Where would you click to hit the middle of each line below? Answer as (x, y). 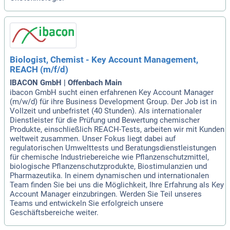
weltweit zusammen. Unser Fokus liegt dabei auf (93, 139)
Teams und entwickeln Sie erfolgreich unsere (87, 204)
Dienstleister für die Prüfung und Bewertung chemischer (105, 120)
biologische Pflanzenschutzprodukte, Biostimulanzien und (108, 167)
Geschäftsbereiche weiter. (54, 213)
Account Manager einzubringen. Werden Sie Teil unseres (106, 194)
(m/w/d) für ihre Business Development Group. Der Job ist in (113, 102)
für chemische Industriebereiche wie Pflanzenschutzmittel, (109, 157)
